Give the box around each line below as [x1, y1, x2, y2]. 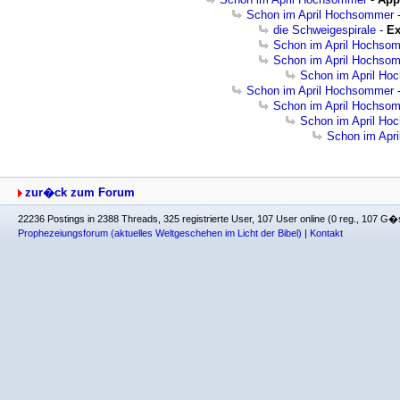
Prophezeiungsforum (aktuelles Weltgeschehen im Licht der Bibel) [18, 228, 302, 238]
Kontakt [310, 228, 343, 238]
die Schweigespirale [273, 23, 376, 37]
